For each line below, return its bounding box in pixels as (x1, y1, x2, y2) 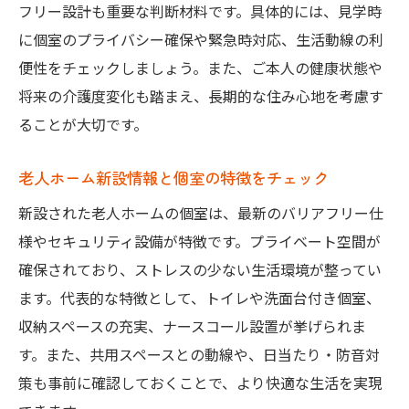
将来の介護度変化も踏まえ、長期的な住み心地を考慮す (18, 85, 383, 108)
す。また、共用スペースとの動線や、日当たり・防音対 (18, 343, 380, 366)
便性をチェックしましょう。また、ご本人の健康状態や (18, 57, 383, 79)
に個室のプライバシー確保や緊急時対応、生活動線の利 (18, 28, 383, 51)
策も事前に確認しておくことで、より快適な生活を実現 (18, 372, 383, 394)
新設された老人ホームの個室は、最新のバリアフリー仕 (18, 202, 383, 225)
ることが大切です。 (18, 113, 148, 136)
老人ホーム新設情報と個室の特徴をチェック (18, 166, 329, 190)
